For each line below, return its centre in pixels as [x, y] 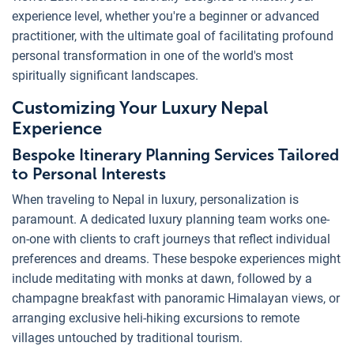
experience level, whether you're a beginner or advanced [166, 16]
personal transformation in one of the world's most [153, 55]
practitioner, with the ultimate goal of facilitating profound [173, 36]
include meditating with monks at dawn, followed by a [162, 278]
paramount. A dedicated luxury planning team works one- [171, 219]
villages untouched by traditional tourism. [127, 337]
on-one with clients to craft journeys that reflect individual [171, 239]
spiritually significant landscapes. [105, 75]
